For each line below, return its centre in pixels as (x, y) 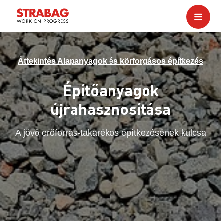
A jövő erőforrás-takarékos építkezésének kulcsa (110, 133)
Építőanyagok (110, 90)
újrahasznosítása (110, 109)
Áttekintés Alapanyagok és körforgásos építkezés (110, 61)
